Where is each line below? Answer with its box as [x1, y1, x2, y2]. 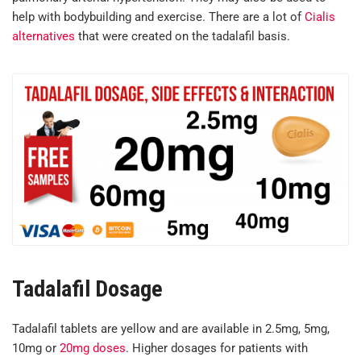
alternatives [12, 29, 75, 44]
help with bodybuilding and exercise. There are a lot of [12, 10, 305, 25]
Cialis [305, 10, 335, 25]
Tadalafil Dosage [12, 275, 163, 302]
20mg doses [60, 340, 126, 355]
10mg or [12, 340, 60, 355]
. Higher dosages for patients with [126, 340, 308, 355]
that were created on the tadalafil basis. [75, 29, 290, 44]
